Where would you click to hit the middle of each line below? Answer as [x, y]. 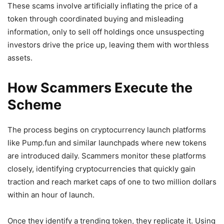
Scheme [34, 105]
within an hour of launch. [51, 195]
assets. [20, 58]
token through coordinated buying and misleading [95, 19]
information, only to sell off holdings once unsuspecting [106, 32]
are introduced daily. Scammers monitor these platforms [107, 156]
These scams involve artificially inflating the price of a [102, 6]
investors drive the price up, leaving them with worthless [108, 45]
